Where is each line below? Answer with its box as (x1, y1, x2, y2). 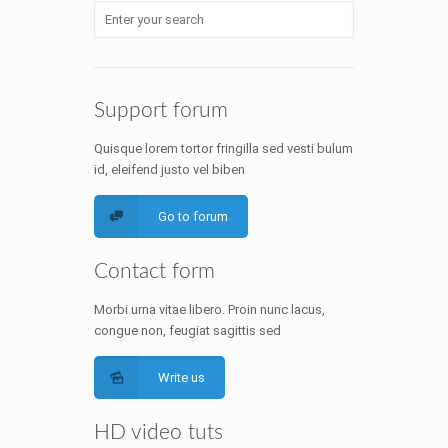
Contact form (94, 261, 215, 282)
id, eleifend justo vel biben (94, 162, 245, 177)
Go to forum (158, 209, 229, 224)
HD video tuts (94, 422, 223, 443)
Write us (158, 370, 206, 385)
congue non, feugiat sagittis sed (94, 323, 281, 338)
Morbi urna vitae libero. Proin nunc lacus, (94, 302, 325, 317)
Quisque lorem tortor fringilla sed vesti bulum (94, 141, 353, 156)
